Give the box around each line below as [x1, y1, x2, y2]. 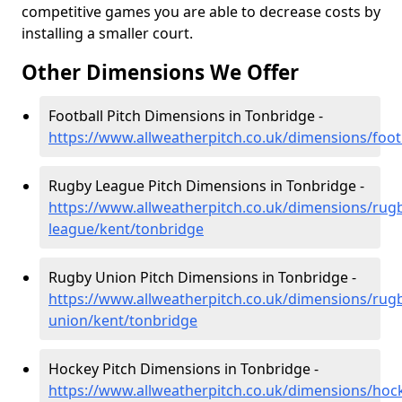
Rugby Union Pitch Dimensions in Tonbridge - [48, 267, 356, 287]
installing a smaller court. [22, 23, 193, 43]
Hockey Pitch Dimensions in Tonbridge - [48, 359, 319, 379]
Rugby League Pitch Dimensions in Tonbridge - [48, 176, 364, 196]
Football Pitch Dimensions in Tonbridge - [48, 106, 323, 126]
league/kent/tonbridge [48, 219, 204, 239]
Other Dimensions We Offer [22, 58, 299, 86]
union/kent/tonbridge [48, 310, 197, 330]
